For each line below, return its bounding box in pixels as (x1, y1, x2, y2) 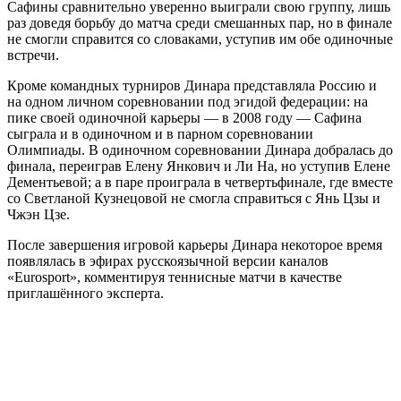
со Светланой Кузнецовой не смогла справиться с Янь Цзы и (7, 190, 380, 206)
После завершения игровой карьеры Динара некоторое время (7, 236, 382, 252)
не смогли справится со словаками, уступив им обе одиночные (7, 30, 393, 47)
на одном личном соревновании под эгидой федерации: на (7, 93, 368, 109)
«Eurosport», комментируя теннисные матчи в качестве (7, 269, 342, 285)
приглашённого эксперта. (7, 285, 164, 301)
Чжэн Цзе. (7, 206, 70, 222)
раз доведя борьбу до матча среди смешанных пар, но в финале (7, 14, 392, 30)
